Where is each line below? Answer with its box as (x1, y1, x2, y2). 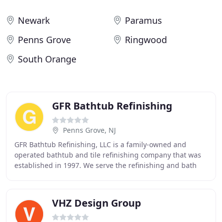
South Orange (18, 53, 76, 65)
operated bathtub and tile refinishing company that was (14, 150, 201, 160)
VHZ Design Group (52, 196, 141, 210)
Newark (18, 14, 50, 26)
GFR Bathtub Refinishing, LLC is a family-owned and (14, 140, 186, 149)
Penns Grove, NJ (63, 125, 116, 135)
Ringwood (125, 34, 167, 46)
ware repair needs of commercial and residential (14, 171, 177, 180)
